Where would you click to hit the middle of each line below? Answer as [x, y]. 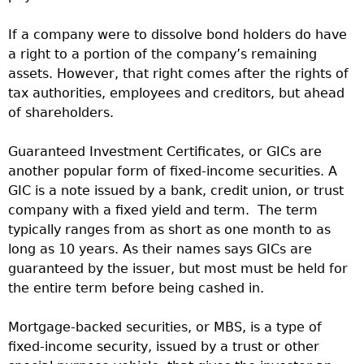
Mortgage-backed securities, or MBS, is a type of [165, 327]
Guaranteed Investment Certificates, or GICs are [165, 151]
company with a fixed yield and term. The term [163, 210]
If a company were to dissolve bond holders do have [178, 34]
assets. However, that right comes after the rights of [178, 73]
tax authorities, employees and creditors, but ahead [176, 93]
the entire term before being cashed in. [136, 288]
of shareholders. [61, 112]
